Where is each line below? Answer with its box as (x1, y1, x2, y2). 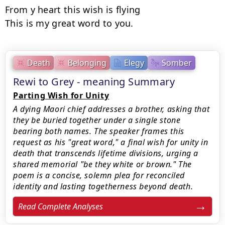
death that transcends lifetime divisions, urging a (13, 148, 199, 159)
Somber (162, 57, 192, 68)
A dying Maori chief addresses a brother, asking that (13, 103, 210, 115)
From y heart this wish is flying (5, 4, 141, 16)
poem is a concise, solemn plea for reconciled (13, 170, 185, 181)
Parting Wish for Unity (13, 90, 109, 101)
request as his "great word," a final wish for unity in (13, 137, 208, 148)
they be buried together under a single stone (13, 115, 181, 126)
